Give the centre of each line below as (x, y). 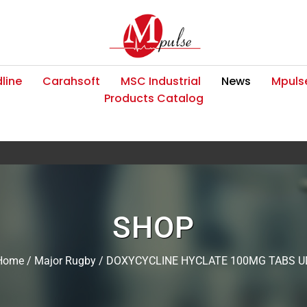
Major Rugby (65, 260)
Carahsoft (71, 81)
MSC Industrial (161, 81)
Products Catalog (153, 98)
